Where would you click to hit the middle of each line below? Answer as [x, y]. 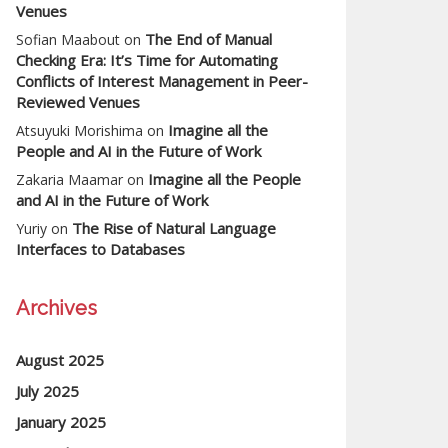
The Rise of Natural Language [174, 228]
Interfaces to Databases [100, 249]
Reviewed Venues [78, 102]
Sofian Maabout [68, 39]
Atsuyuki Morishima [79, 130]
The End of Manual [208, 39]
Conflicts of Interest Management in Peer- [162, 81]
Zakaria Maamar [69, 179]
